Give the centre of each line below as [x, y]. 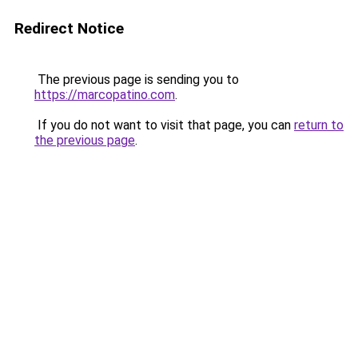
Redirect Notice [69, 28]
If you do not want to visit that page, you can [164, 125]
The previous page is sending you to [137, 80]
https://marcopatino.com [105, 95]
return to [319, 125]
